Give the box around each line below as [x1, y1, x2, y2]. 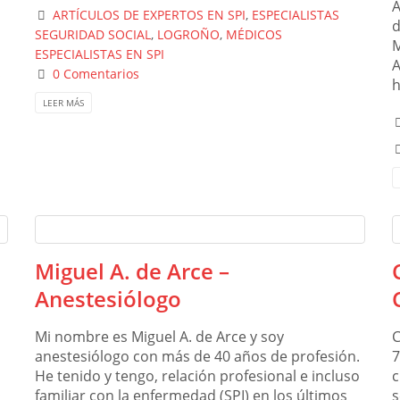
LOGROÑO [157, 26, 220, 44]
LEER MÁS [43, 96, 84, 109]
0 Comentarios [53, 65, 140, 83]
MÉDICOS [226, 26, 282, 44]
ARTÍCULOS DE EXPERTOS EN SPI [53, 6, 246, 24]
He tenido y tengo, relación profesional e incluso [35, 365, 360, 386]
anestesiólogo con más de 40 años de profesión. [35, 346, 360, 366]
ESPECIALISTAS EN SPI [35, 46, 164, 63]
